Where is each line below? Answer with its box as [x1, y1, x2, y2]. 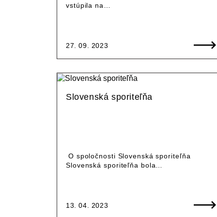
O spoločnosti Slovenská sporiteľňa [66, 152, 191, 160]
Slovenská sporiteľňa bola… [66, 161, 163, 169]
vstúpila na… [66, 1, 111, 9]
